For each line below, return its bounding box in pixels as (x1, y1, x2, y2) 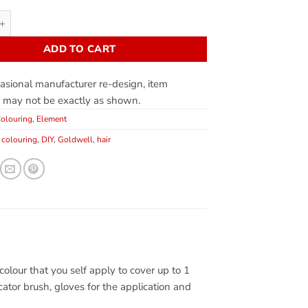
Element (36, 113, 67, 124)
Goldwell (58, 133, 93, 145)
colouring (1, 133, 38, 145)
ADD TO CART (43, 41, 116, 56)
